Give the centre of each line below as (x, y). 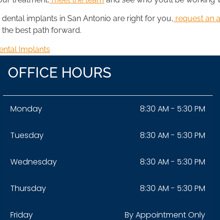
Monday (26, 109)
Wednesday (33, 162)
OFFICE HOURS (59, 72)
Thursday (28, 188)
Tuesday (27, 135)
